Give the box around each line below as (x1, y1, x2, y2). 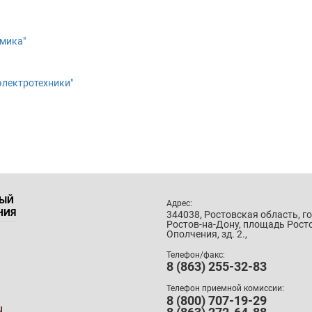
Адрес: (166, 198, 192, 208)
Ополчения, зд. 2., (166, 228, 247, 240)
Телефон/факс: (166, 249, 225, 260)
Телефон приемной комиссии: (166, 283, 284, 294)
